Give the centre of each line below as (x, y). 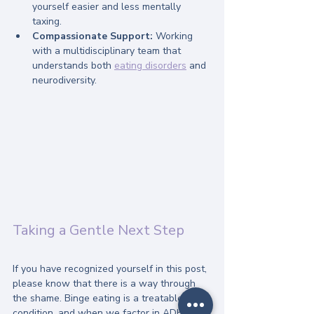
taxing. (47, 21)
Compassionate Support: (93, 36)
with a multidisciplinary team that (108, 50)
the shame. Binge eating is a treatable (99, 299)
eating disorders (150, 65)
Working (174, 36)
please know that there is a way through (105, 284)
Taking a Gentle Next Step (98, 231)
